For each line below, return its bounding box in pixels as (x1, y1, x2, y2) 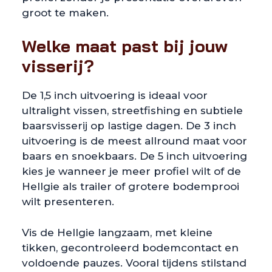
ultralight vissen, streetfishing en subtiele (22, 104, 243, 117)
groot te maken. (22, 6, 109, 19)
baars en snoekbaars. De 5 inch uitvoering (22, 150, 247, 162)
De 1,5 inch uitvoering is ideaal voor (22, 89, 208, 101)
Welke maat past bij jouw (22, 35, 228, 56)
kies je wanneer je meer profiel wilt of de (22, 165, 241, 177)
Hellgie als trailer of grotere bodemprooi (22, 180, 239, 192)
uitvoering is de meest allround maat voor (22, 135, 247, 147)
